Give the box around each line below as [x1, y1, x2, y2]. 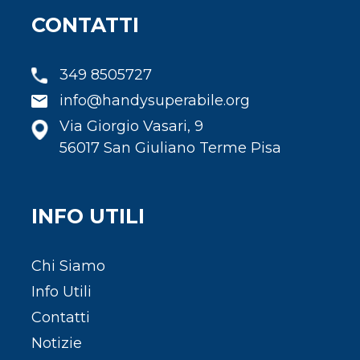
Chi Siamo [31, 256, 105, 275]
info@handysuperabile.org [59, 91, 250, 109]
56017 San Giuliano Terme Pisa [59, 138, 281, 157]
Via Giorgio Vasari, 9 [59, 117, 203, 135]
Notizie [31, 333, 82, 352]
